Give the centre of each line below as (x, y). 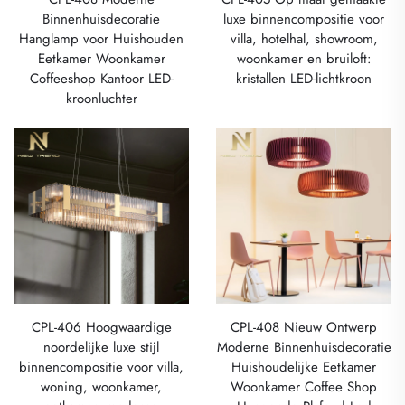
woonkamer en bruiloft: (304, 58)
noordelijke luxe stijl (101, 348)
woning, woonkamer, (101, 387)
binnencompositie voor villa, (101, 367)
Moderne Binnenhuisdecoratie (304, 348)
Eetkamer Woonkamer (101, 58)
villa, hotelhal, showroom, (304, 38)
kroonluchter (101, 98)
